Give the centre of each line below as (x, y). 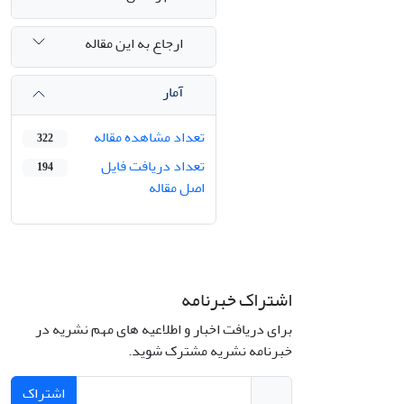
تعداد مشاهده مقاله (149, 138)
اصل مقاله (177, 188)
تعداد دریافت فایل (153, 166)
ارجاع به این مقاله (134, 43)
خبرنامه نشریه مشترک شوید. (210, 351)
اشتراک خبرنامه (237, 300)
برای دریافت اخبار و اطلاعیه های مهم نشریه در (164, 330)
